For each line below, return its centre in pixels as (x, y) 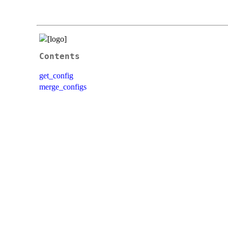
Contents (60, 56)
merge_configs (63, 87)
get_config (56, 75)
